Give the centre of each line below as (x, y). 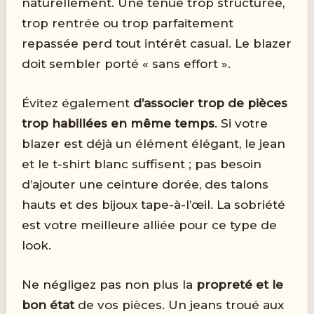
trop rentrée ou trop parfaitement (128, 23)
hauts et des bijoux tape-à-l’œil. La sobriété (154, 204)
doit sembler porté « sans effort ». (127, 63)
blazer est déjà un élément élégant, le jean (154, 143)
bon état (48, 305)
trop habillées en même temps (118, 123)
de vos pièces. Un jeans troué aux (179, 305)
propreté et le (240, 284)
